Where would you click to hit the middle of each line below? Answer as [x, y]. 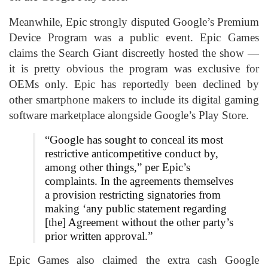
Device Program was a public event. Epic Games [134, 37]
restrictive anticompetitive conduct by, [132, 153]
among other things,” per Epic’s [118, 167]
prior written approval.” [99, 236]
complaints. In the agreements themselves [139, 181]
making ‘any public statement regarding [136, 208]
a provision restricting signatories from [133, 194]
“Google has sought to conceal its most [134, 139]
